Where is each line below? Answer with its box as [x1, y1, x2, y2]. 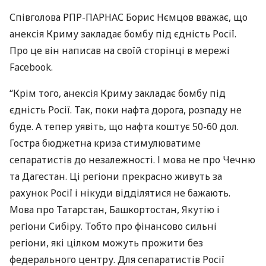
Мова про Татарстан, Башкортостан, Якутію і [9, 203, 220, 216]
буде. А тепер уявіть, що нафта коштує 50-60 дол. [9, 120, 239, 133]
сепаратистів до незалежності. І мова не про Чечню [9, 153, 255, 166]
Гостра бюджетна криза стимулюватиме [9, 137, 201, 150]
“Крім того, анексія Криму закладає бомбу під [9, 87, 226, 100]
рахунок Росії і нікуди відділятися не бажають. [9, 186, 230, 199]
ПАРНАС [85, 11, 123, 24]
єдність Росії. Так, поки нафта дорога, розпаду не [9, 103, 242, 116]
